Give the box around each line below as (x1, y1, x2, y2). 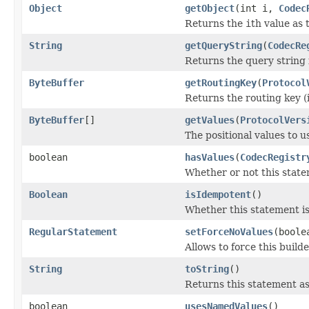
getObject (185, 2, 235, 14)
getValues (185, 114, 235, 126)
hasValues (185, 151, 235, 163)
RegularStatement (29, 226, 117, 237)
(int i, (235, 2, 279, 14)
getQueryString (185, 39, 262, 51)
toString (185, 263, 229, 275)
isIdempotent (185, 188, 251, 200)
